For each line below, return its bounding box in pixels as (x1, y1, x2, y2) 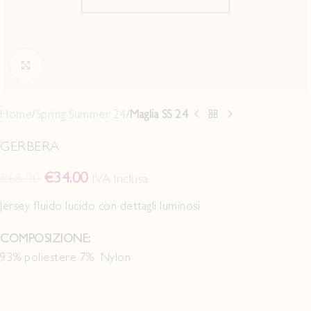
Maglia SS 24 (130, 107, 189, 121)
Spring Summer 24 (35, 107, 126, 121)
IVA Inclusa (92, 171, 149, 185)
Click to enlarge (41, 59, 110, 72)
